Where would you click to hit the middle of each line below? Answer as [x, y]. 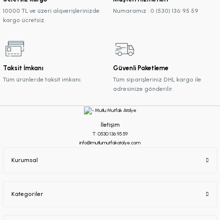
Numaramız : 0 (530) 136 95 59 [156, 11]
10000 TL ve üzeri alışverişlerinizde [51, 11]
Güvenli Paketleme [141, 68]
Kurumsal [25, 160]
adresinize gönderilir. [143, 89]
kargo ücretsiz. [24, 20]
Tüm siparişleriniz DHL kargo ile [157, 80]
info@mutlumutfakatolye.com [110, 142]
